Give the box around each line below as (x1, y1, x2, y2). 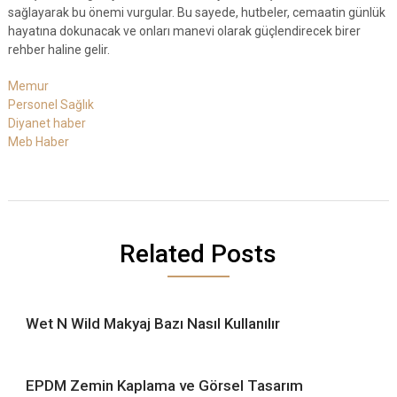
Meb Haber (7, 135, 69, 149)
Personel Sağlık (7, 97, 94, 112)
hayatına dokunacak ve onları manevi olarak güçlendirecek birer (7, 24, 361, 38)
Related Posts (120, 239, 277, 269)
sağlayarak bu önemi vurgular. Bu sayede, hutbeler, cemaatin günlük (7, 5, 385, 19)
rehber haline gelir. (7, 43, 110, 57)
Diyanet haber (7, 116, 86, 130)
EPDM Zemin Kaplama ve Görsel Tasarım (25, 377, 303, 394)
